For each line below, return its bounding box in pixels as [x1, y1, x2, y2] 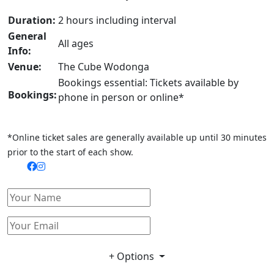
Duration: [8, 13, 56, 28]
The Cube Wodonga [58, 60, 149, 74]
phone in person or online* [58, 91, 184, 105]
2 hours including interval [58, 13, 176, 28]
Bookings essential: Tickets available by [58, 76, 239, 90]
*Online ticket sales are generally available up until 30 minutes [7, 131, 267, 144]
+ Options [109, 250, 157, 264]
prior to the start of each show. [7, 146, 133, 158]
